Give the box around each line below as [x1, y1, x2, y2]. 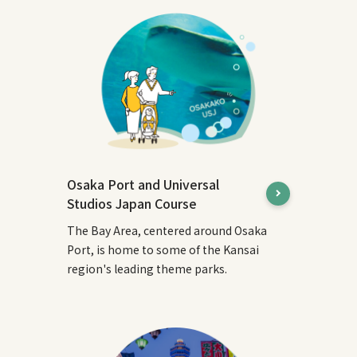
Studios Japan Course [66, 193, 197, 213]
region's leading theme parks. [66, 260, 227, 277]
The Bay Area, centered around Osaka [66, 222, 267, 238]
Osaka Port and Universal [66, 174, 219, 194]
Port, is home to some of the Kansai [66, 241, 259, 257]
